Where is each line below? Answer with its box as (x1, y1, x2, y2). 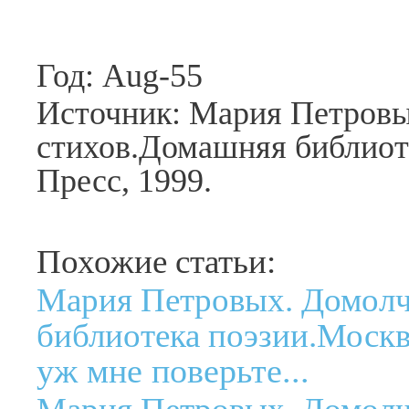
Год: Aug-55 (37, 57, 203, 94)
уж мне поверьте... (37, 351, 309, 390)
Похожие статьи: (37, 243, 276, 281)
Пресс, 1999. (37, 163, 212, 200)
